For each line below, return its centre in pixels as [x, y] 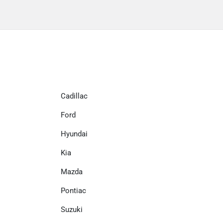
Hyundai [74, 134]
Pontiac [73, 191]
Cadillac [74, 96]
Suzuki [72, 210]
